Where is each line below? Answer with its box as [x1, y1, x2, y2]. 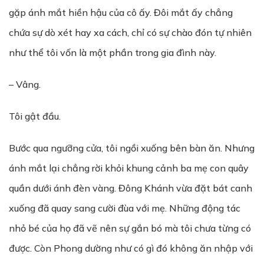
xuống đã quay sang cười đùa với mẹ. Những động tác [9, 202, 240, 214]
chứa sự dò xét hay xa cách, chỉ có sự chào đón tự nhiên [9, 27, 252, 38]
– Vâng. [9, 78, 41, 90]
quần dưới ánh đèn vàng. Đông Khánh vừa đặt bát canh [9, 182, 252, 194]
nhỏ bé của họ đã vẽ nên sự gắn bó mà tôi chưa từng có [9, 222, 251, 234]
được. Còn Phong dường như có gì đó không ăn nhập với [9, 242, 253, 254]
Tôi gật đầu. [9, 110, 61, 122]
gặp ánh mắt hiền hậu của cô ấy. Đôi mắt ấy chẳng [9, 6, 233, 18]
